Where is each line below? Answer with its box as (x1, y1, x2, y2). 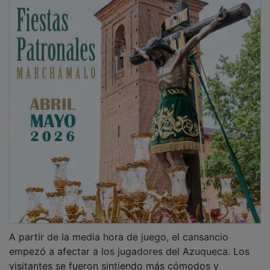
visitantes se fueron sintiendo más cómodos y (9, 251, 219, 264)
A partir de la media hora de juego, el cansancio (9, 222, 228, 235)
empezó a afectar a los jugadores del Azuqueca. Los (9, 237, 250, 250)
